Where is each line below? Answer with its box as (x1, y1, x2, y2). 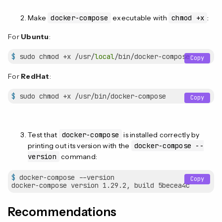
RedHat (21, 71, 50, 81)
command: (59, 152, 97, 161)
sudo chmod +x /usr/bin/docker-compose (15, 91, 166, 101)
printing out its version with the (28, 141, 131, 150)
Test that (28, 130, 59, 139)
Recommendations (8, 204, 116, 219)
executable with (111, 13, 168, 22)
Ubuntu (21, 32, 49, 41)
